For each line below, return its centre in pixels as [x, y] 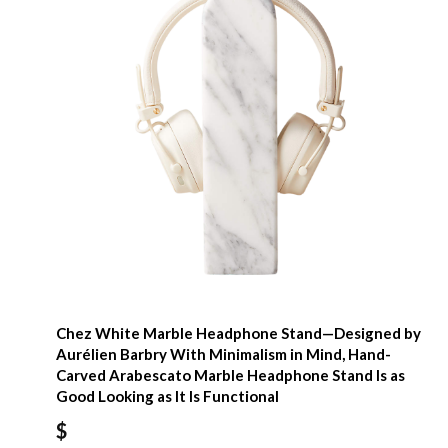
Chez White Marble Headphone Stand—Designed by [238, 333]
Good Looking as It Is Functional [167, 396]
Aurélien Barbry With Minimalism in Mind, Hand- [223, 354]
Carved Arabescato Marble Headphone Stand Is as [230, 375]
